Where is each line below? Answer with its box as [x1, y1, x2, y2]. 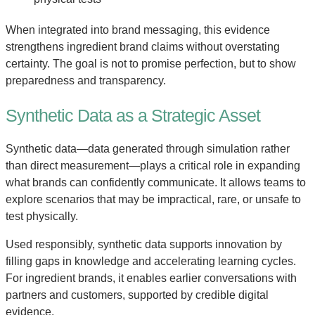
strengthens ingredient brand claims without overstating [6, 40, 280, 53]
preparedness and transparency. [6, 74, 166, 86]
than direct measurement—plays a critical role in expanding [6, 160, 300, 172]
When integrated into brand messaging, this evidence [6, 23, 270, 36]
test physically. [6, 210, 78, 223]
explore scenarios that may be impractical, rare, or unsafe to [6, 193, 301, 206]
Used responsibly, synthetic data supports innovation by [6, 238, 282, 251]
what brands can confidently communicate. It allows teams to [6, 176, 306, 189]
